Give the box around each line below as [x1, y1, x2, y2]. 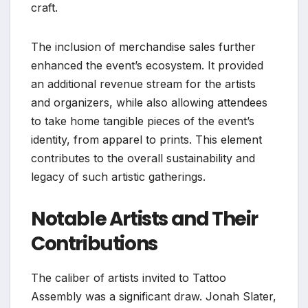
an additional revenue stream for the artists [31, 76, 256, 91]
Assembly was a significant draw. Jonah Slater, [31, 289, 276, 303]
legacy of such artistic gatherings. [31, 169, 206, 184]
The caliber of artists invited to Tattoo [31, 270, 226, 285]
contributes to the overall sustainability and [31, 151, 255, 165]
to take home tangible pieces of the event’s [31, 113, 254, 128]
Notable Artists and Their [31, 205, 258, 232]
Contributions [31, 230, 157, 257]
